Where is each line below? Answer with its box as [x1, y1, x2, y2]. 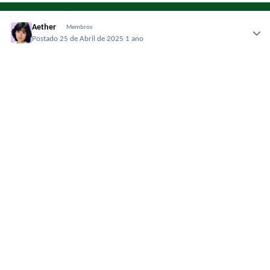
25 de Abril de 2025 [60, 35, 126, 43]
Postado [32, 35, 60, 43]
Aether [32, 23, 57, 33]
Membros [66, 24, 92, 31]
